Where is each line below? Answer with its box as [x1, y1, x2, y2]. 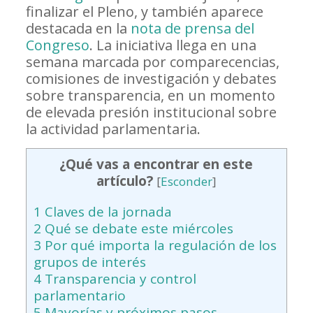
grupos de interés [33, 252, 146, 271]
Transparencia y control [41, 269, 196, 288]
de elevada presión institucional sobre [25, 102, 277, 122]
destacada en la [25, 18, 131, 38]
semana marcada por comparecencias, [25, 52, 279, 71]
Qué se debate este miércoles [41, 219, 233, 238]
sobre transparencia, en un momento [25, 85, 275, 105]
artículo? [96, 171, 153, 190]
